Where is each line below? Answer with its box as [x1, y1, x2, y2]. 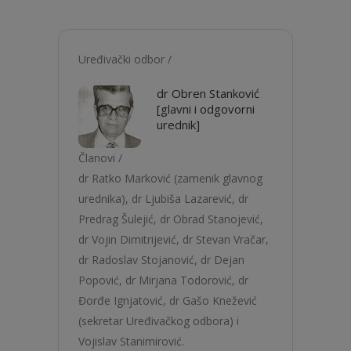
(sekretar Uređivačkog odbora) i [78, 313, 239, 328]
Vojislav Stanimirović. [78, 334, 184, 349]
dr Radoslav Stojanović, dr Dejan [78, 252, 244, 267]
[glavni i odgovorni [157, 101, 255, 117]
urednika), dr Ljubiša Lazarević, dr [78, 191, 248, 206]
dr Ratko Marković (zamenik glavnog [78, 171, 262, 186]
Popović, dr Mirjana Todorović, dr [78, 273, 248, 288]
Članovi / [78, 150, 122, 165]
